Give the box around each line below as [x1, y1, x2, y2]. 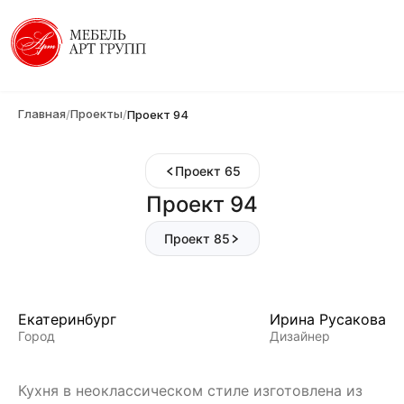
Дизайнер [270, 328, 330, 344]
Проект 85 [163, 231, 230, 246]
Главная [18, 106, 66, 122]
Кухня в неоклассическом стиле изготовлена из [18, 381, 363, 399]
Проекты [70, 106, 123, 122]
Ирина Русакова [270, 310, 386, 328]
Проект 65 [174, 163, 241, 179]
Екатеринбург [18, 310, 116, 328]
